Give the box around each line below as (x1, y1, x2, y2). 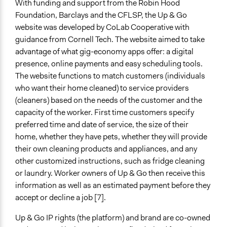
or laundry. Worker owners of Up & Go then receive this (15, 168, 205, 179)
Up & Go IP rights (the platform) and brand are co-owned (15, 212, 210, 223)
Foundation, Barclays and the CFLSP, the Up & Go (15, 10, 187, 21)
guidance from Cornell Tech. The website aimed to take (15, 34, 205, 45)
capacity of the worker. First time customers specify (15, 107, 194, 118)
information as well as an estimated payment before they (15, 180, 210, 191)
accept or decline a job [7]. (15, 192, 106, 203)
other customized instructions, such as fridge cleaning (15, 156, 205, 167)
